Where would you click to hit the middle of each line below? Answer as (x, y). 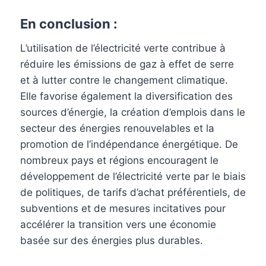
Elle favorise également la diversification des (126, 96)
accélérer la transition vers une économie (118, 224)
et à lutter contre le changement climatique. (124, 80)
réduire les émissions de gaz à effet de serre (127, 64)
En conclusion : (69, 23)
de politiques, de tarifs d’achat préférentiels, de (133, 192)
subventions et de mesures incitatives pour (123, 208)
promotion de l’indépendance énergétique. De (129, 144)
